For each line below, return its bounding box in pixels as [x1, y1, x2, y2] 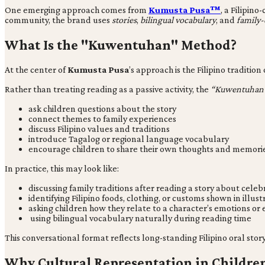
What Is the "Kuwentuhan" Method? [5, 36, 237, 53]
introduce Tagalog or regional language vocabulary [28, 133, 229, 144]
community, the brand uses [5, 14, 112, 25]
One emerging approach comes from [5, 4, 148, 15]
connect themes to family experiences [28, 113, 176, 124]
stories [112, 14, 137, 25]
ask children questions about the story [28, 103, 176, 114]
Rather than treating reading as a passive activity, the [5, 83, 211, 94]
